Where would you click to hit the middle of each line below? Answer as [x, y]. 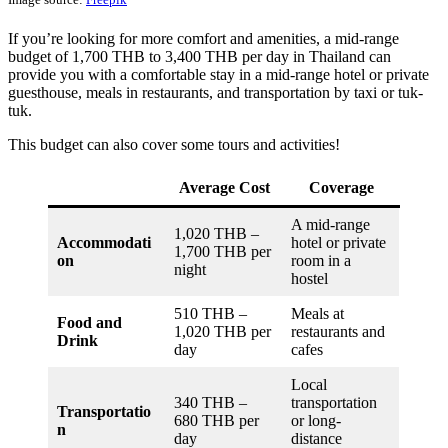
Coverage [341, 187]
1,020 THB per [222, 331]
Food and [89, 322]
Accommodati [104, 242]
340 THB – [210, 402]
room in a [321, 260]
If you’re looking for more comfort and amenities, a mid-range [203, 38]
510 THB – [210, 313]
